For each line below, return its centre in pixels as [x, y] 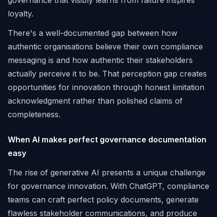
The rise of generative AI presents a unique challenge [107, 172]
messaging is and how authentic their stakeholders [100, 60]
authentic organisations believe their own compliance [105, 46]
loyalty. [21, 14]
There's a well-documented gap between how [93, 33]
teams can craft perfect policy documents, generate [103, 200]
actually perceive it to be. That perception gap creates [107, 74]
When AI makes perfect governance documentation [107, 139]
